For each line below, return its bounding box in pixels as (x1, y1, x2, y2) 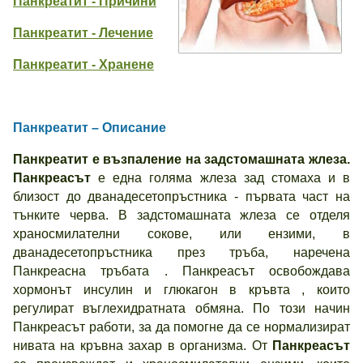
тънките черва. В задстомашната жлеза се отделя (13, 208, 350, 222)
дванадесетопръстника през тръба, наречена (13, 246, 350, 259)
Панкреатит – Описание (13, 121, 166, 135)
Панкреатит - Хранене (13, 58, 154, 71)
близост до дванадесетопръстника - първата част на (13, 190, 350, 203)
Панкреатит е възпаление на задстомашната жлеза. (13, 152, 350, 166)
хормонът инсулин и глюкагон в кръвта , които (13, 283, 350, 297)
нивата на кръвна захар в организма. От (13, 339, 272, 352)
